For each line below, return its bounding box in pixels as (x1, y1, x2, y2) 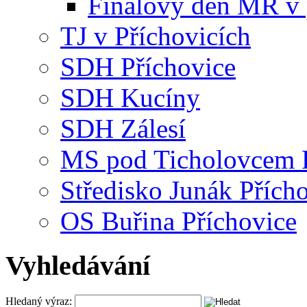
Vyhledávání (5, 249, 150, 281)
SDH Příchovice (60, 52, 236, 82)
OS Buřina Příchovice (60, 206, 297, 236)
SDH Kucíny (60, 83, 200, 113)
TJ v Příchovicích (60, 21, 251, 51)
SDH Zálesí (60, 114, 186, 144)
